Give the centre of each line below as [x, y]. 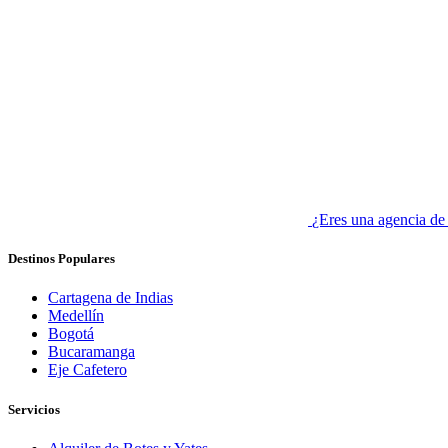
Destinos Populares [61, 259]
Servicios [34, 409]
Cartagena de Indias [110, 298]
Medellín [76, 316]
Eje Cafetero [87, 370]
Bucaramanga [91, 352]
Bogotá [71, 334]
